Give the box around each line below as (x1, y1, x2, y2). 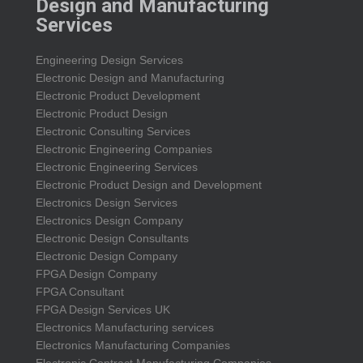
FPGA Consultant (36, 285, 124, 299)
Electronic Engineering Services (36, 160, 198, 174)
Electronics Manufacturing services (36, 321, 214, 335)
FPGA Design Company (36, 267, 157, 281)
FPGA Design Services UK (36, 303, 170, 317)
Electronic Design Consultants (36, 232, 189, 246)
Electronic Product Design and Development (36, 178, 262, 192)
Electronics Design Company (36, 214, 183, 228)
